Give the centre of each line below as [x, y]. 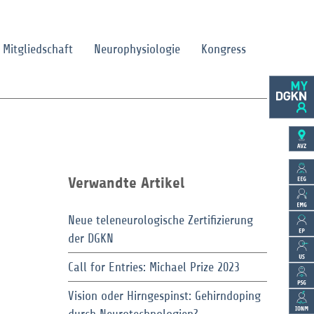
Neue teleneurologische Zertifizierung [160, 220]
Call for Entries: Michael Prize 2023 [153, 267]
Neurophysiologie [137, 49]
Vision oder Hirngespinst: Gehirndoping [164, 296]
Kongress [223, 49]
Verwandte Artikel [126, 183]
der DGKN [90, 238]
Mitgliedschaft [37, 49]
